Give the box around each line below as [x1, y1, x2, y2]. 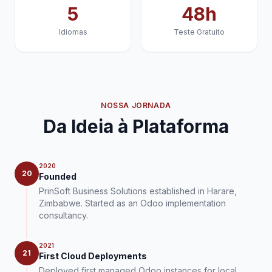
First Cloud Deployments [39, 251, 147, 261]
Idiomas [58, 27, 87, 36]
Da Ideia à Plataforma [43, 115, 229, 137]
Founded [39, 171, 76, 182]
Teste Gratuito [174, 27, 225, 36]
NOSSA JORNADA [101, 101, 171, 110]
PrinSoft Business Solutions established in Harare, [39, 186, 237, 196]
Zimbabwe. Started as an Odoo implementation [39, 198, 226, 208]
